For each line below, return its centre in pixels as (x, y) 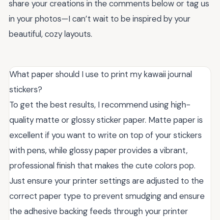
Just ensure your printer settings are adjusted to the (107, 181)
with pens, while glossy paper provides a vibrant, (98, 150)
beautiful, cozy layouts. (51, 34)
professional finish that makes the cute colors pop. (102, 165)
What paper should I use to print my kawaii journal (101, 74)
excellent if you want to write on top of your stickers (106, 135)
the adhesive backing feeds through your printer (99, 211)
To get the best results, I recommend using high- (100, 105)
